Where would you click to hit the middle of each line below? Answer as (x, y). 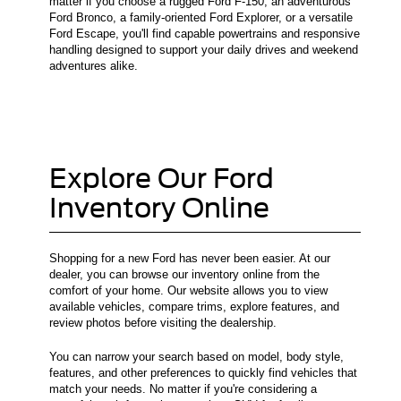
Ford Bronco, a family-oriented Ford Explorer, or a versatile (201, 17)
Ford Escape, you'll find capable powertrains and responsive (205, 33)
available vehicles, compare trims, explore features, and (194, 306)
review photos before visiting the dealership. (163, 322)
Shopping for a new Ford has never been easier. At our (190, 258)
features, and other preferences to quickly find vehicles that (203, 372)
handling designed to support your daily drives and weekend (204, 49)
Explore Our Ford (162, 178)
